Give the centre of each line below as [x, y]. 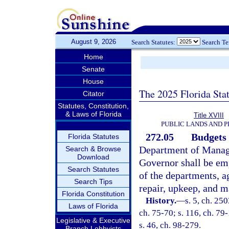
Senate [93, 69]
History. [161, 201]
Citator [93, 94]
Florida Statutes [93, 136]
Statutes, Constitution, [93, 106]
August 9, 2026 [93, 42]
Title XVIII [209, 115]
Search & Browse [93, 149]
